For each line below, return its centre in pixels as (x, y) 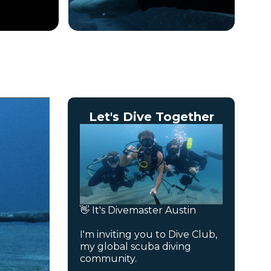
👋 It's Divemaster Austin (138, 211)
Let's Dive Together (151, 117)
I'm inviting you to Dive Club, (149, 235)
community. (109, 259)
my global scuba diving (136, 247)
